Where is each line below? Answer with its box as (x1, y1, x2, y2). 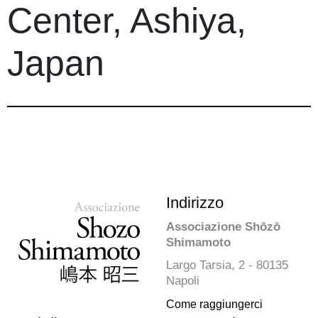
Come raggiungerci (166, 298, 263, 311)
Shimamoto (166, 236, 231, 250)
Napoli (166, 274, 199, 288)
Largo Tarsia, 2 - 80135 (166, 258, 288, 273)
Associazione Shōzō (166, 220, 280, 234)
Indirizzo (166, 194, 224, 212)
